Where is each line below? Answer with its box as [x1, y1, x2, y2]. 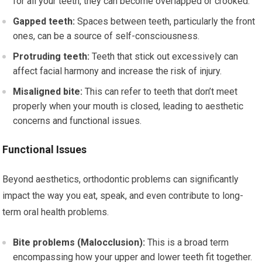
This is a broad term [145, 236, 229, 248]
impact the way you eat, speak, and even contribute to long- [2, 189, 244, 201]
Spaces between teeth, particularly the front [75, 15, 256, 27]
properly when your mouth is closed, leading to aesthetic [13, 100, 244, 112]
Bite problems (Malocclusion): [13, 236, 146, 248]
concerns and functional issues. [13, 115, 142, 126]
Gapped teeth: [13, 15, 75, 27]
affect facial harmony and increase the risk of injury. [13, 65, 222, 77]
